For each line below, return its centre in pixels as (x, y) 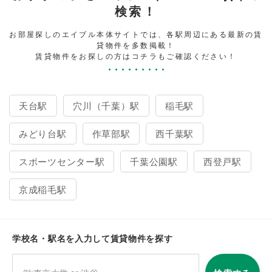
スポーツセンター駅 (62, 161)
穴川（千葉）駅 (107, 105)
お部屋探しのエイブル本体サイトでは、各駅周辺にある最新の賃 (136, 33)
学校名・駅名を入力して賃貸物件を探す (93, 238)
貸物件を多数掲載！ (136, 44)
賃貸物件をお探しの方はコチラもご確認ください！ (136, 55)
